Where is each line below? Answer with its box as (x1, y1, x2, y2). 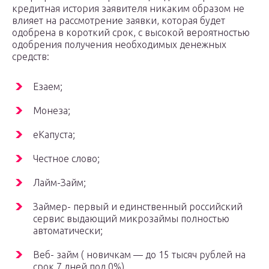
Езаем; (33, 81, 62, 92)
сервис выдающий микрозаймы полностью (33, 213, 229, 225)
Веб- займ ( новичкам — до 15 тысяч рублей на (33, 249, 246, 261)
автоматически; (33, 225, 103, 237)
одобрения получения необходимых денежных (12, 39, 226, 50)
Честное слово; (33, 153, 100, 165)
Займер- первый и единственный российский (33, 201, 243, 213)
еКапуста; (33, 129, 75, 141)
